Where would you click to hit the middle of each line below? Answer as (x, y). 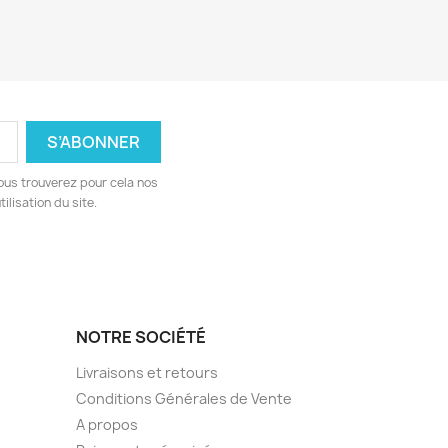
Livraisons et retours (147, 372)
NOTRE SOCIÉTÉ (141, 337)
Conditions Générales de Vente (184, 398)
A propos (107, 424)
